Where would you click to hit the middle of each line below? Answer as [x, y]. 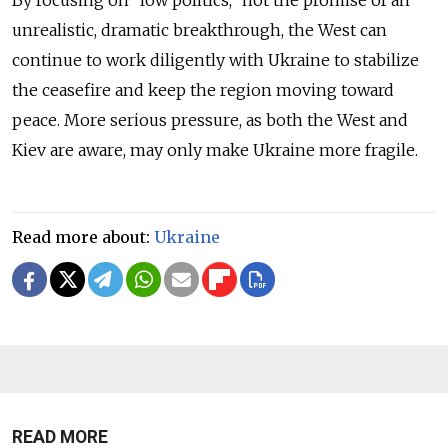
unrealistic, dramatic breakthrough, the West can [199, 29]
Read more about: [83, 236]
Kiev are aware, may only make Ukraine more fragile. [217, 149]
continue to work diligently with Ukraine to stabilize [215, 59]
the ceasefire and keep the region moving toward [203, 89]
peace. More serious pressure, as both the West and [210, 119]
